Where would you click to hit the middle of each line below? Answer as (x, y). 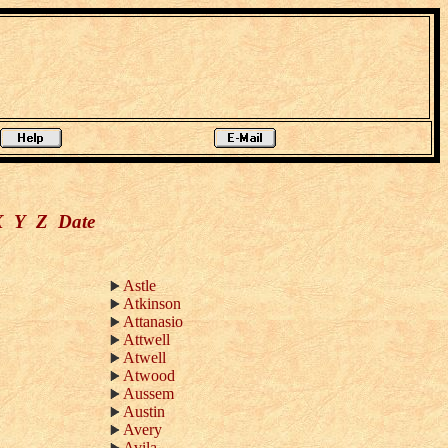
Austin (144, 411)
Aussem (148, 393)
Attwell (146, 339)
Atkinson (152, 303)
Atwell (144, 357)
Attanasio (153, 321)
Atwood (149, 375)
